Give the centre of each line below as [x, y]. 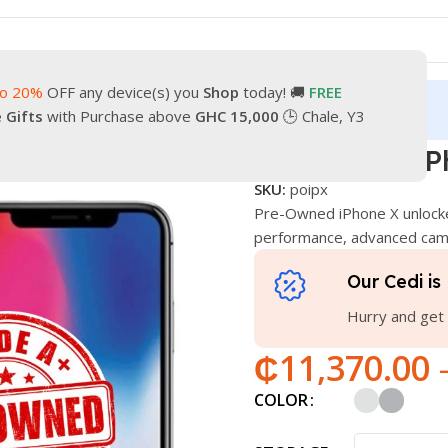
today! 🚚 [274, 92]
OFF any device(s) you [123, 92]
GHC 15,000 [235, 116]
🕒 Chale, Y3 [322, 116]
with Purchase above [117, 116]
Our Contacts [67, 109]
